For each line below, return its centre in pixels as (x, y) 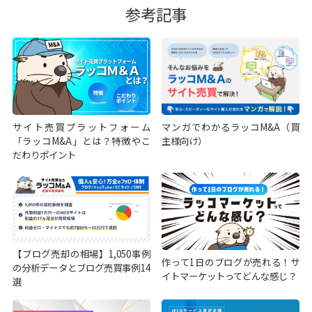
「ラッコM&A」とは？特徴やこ (81, 140)
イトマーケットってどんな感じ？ (229, 276)
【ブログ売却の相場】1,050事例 (81, 253)
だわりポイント (44, 154)
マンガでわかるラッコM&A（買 (231, 126)
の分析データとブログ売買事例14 (81, 267)
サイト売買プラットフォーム (81, 126)
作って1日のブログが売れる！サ (231, 262)
